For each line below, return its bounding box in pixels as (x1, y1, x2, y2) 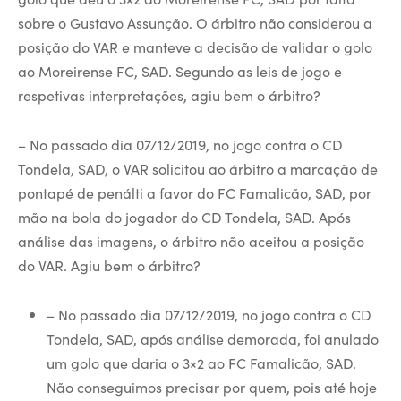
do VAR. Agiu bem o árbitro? (18, 255, 200, 275)
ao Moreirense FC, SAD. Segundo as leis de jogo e (18, 61, 342, 81)
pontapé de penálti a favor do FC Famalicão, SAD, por (18, 183, 371, 202)
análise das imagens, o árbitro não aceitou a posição (18, 231, 364, 251)
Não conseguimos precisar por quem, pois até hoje (46, 377, 377, 397)
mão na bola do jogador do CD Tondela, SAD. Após (18, 207, 351, 226)
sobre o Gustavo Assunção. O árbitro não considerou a (18, 13, 372, 32)
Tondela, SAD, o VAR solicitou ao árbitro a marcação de (18, 158, 378, 178)
